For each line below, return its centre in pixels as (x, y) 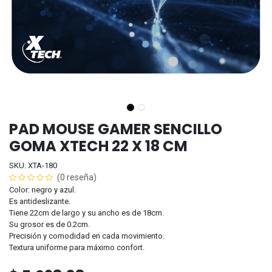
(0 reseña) (77, 177)
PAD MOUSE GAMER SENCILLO (116, 129)
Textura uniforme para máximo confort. (77, 247)
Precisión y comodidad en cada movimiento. (87, 236)
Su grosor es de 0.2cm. (49, 224)
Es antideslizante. (40, 201)
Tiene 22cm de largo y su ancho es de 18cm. (87, 212)
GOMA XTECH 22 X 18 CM (98, 146)
